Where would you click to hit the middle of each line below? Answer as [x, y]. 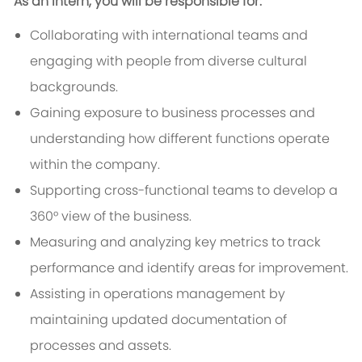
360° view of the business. [110, 217]
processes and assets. [100, 346]
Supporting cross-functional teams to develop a [183, 191]
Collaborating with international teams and [168, 36]
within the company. [95, 165]
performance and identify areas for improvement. [189, 268]
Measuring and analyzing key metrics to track [175, 242]
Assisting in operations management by [157, 294]
